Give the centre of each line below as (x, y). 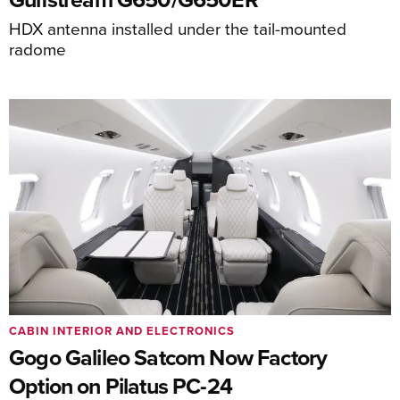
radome (37, 49)
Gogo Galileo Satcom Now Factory (168, 357)
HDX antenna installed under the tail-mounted (178, 29)
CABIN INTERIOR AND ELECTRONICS (122, 330)
